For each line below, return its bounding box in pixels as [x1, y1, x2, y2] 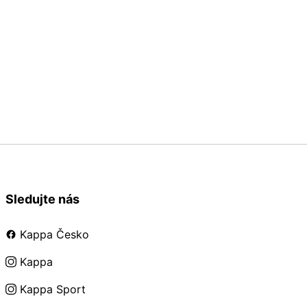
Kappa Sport [16, 282, 86, 297]
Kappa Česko [16, 228, 89, 242]
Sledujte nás [5, 192, 79, 207]
